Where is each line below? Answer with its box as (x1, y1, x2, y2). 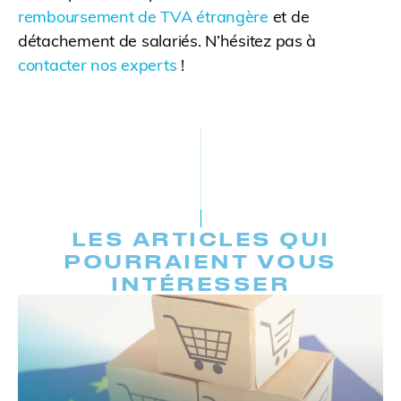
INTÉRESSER (111, 272, 290, 295)
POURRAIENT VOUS (64, 250, 337, 273)
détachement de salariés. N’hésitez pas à (18, 30, 317, 52)
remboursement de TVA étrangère (18, 6, 269, 28)
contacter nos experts (18, 55, 177, 76)
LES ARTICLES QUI (71, 227, 330, 251)
